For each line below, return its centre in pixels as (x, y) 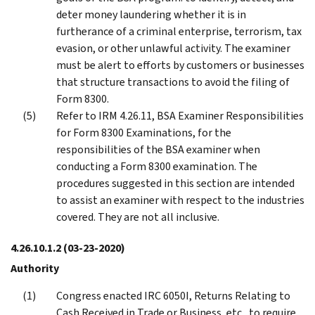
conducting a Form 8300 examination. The (157, 166)
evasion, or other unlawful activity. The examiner (173, 48)
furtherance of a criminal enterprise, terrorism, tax (179, 31)
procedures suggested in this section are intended (175, 183)
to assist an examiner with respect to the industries (180, 200)
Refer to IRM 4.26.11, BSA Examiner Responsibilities (180, 115)
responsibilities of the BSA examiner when (158, 149)
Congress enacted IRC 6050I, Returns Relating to (173, 295)
